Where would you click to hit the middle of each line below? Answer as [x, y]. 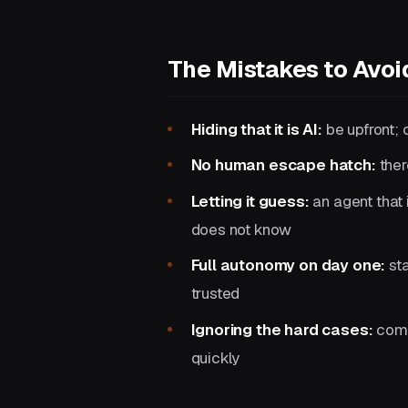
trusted [215, 294]
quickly [215, 357]
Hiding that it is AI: [256, 129]
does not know [241, 229]
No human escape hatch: [283, 165]
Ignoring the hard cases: [282, 329]
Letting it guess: [250, 201]
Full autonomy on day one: [288, 265]
